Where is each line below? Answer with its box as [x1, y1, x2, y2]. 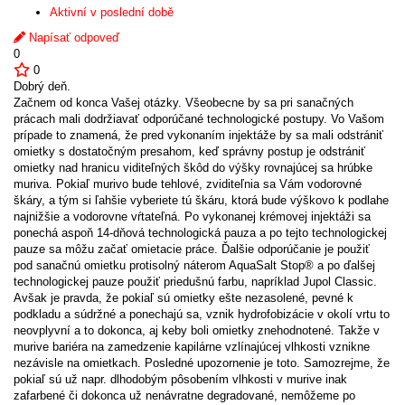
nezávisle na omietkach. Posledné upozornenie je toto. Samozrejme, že [14, 356, 390, 370]
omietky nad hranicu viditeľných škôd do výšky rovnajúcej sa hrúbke [14, 161, 372, 174]
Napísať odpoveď [25, 31, 119, 44]
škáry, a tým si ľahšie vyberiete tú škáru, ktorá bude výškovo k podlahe [14, 193, 389, 207]
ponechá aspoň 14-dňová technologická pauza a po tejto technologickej [14, 226, 387, 240]
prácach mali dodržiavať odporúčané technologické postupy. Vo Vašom [14, 112, 384, 126]
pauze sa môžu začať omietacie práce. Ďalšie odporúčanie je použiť [14, 242, 370, 256]
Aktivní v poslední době [50, 5, 174, 19]
